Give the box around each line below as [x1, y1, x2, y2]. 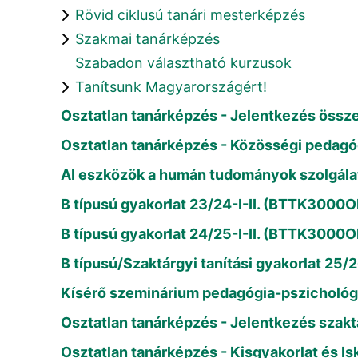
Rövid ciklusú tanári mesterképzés [75, 6, 305, 23]
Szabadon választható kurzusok [75, 54, 292, 71]
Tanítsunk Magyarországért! [75, 78, 267, 95]
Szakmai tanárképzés [75, 30, 220, 47]
